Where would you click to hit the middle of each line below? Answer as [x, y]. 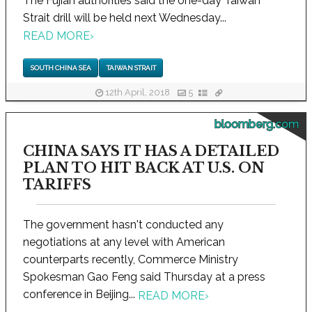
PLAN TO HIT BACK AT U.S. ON [144, 168]
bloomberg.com [257, 125]
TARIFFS [57, 185]
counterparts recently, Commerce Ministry [131, 260]
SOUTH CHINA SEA [61, 68]
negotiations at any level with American [124, 242]
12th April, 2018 [138, 93]
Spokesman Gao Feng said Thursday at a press [144, 277]
